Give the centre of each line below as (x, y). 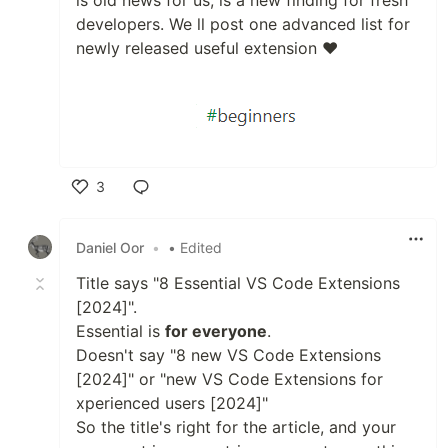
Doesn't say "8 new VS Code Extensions (228, 355)
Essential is (120, 331)
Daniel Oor (110, 247)
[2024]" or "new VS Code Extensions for (229, 379)
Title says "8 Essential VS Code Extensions (238, 283)
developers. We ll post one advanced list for (243, 24)
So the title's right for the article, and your (236, 427)
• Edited (195, 247)
